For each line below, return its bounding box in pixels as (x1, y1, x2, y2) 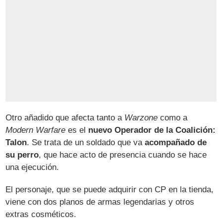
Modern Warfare (5, 125, 66, 135)
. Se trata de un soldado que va (27, 137, 145, 147)
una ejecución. (5, 162, 59, 172)
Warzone (124, 112, 158, 122)
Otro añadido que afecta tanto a (5, 112, 125, 122)
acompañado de (145, 137, 207, 147)
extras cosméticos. (5, 209, 77, 219)
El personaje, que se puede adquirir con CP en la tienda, (5, 184, 214, 194)
